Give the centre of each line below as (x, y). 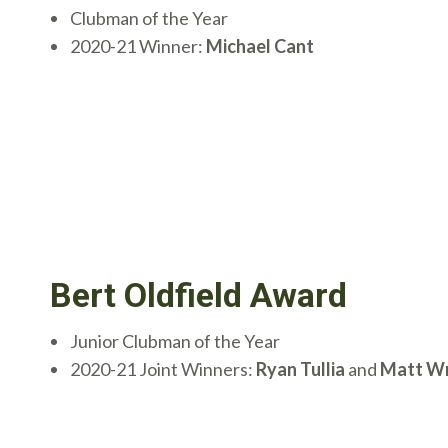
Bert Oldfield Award (198, 295)
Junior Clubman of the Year (175, 341)
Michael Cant (260, 45)
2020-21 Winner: (138, 45)
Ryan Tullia (300, 369)
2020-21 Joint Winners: (163, 369)
